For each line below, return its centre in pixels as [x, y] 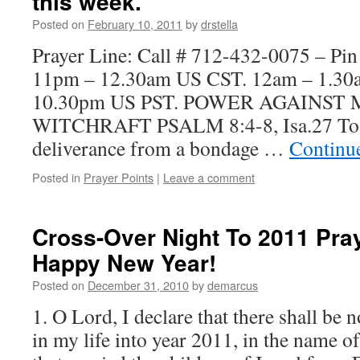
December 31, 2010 [138, 285]
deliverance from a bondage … [161, 148]
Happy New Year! [124, 262]
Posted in [56, 177]
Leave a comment [209, 177]
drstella [219, 24]
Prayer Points [119, 177]
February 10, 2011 [135, 24]
